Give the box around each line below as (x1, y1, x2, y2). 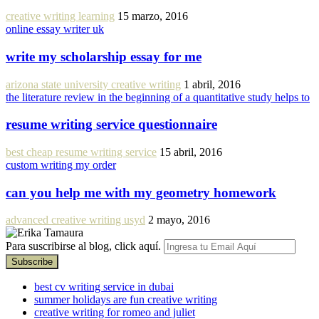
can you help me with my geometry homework (6, 184, 276, 200)
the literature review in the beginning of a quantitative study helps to (6, 90, 310, 103)
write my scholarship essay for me (6, 48, 202, 64)
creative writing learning (6, 10, 115, 23)
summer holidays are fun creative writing (34, 293, 217, 306)
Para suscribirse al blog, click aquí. (6, 240, 164, 253)
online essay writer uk (6, 23, 104, 36)
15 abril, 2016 (159, 146, 222, 159)
